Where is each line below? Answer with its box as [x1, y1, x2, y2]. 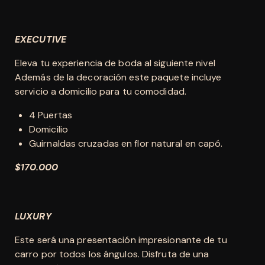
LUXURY [15, 209, 51, 222]
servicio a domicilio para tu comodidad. [15, 85, 186, 98]
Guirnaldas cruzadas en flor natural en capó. [29, 137, 223, 150]
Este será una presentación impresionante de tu [15, 233, 227, 246]
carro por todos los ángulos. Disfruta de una [15, 247, 209, 260]
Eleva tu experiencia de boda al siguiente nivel [15, 56, 215, 69]
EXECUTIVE [15, 33, 66, 46]
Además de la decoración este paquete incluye [15, 70, 222, 83]
